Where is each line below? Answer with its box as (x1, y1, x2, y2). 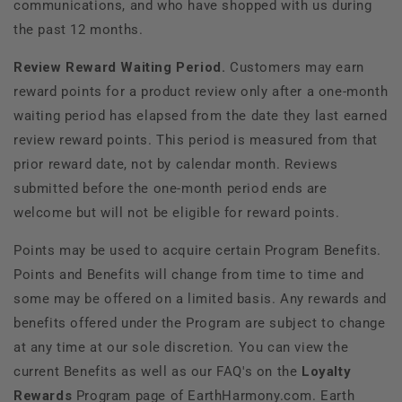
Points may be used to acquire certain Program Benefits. (13, 241, 382, 258)
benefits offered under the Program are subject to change (13, 314, 386, 331)
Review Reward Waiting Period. (13, 58, 226, 75)
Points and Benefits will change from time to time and (13, 266, 364, 283)
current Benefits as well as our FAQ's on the (13, 363, 302, 380)
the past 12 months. (13, 21, 144, 38)
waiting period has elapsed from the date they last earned (13, 107, 388, 124)
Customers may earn (225, 58, 364, 75)
